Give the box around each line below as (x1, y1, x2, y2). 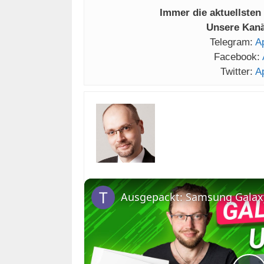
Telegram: (210, 37, 255, 48)
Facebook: (213, 51, 262, 63)
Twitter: (220, 66, 255, 78)
